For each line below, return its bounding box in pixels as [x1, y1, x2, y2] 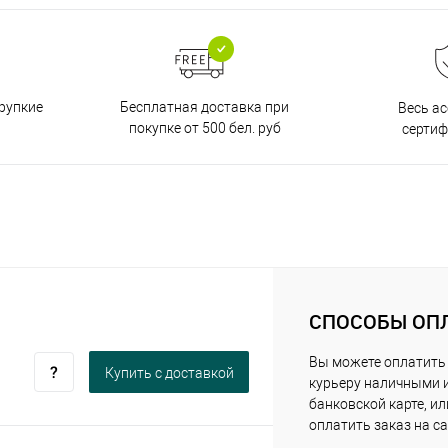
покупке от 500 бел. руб [128, 119, 281, 136]
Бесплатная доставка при [120, 98, 289, 115]
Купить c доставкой [104, 365, 234, 382]
